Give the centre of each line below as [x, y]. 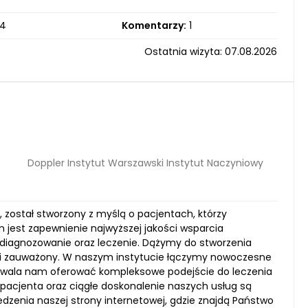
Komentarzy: [154, 25]
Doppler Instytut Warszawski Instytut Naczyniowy [145, 163]
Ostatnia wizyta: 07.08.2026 [211, 52]
